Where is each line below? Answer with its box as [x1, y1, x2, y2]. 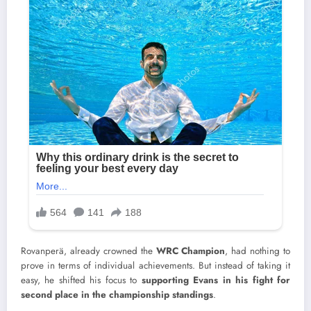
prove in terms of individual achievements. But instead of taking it [21, 258, 290, 272]
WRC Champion [155, 244, 226, 258]
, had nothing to [225, 244, 290, 258]
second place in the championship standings [21, 287, 213, 301]
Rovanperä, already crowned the [21, 244, 156, 258]
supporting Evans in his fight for [141, 273, 291, 287]
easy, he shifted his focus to [21, 273, 142, 287]
